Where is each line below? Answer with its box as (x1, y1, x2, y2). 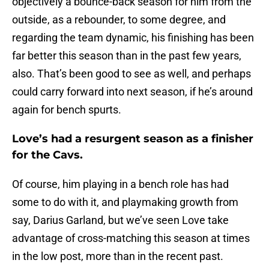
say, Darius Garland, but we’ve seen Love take (12, 214, 229, 227)
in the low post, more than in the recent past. (12, 250, 223, 263)
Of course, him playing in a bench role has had (12, 178, 229, 191)
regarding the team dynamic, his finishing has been (12, 31, 254, 44)
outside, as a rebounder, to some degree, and (12, 13, 226, 26)
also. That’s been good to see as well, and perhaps (12, 67, 251, 80)
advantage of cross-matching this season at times (12, 232, 250, 245)
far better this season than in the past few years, (12, 49, 241, 62)
